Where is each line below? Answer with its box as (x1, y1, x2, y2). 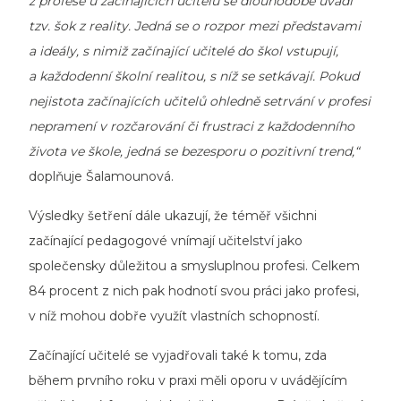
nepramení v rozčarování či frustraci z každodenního (29, 117, 354, 134)
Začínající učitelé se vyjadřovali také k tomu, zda (29, 346, 327, 363)
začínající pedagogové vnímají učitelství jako (29, 232, 303, 249)
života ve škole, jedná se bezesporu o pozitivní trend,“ (29, 142, 359, 159)
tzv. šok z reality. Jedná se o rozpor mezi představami (29, 17, 361, 34)
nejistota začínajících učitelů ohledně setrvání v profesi (29, 92, 371, 109)
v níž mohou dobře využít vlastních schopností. (29, 307, 323, 324)
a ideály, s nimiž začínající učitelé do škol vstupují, (29, 42, 338, 59)
